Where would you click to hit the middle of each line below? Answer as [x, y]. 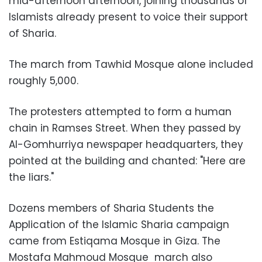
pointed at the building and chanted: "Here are [127, 161]
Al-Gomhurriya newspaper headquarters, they [126, 144]
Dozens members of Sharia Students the [111, 208]
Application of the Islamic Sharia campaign [119, 224]
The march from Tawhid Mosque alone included [131, 64]
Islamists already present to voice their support [128, 17]
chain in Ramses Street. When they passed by [125, 128]
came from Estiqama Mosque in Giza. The [115, 241]
